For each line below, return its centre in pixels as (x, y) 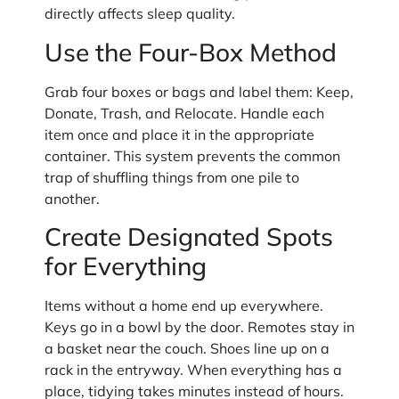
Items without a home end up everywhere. (184, 305)
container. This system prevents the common (192, 155)
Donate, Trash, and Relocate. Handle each (184, 113)
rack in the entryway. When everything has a (193, 369)
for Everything (126, 265)
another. (72, 198)
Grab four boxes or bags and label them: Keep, (199, 91)
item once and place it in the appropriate (179, 134)
